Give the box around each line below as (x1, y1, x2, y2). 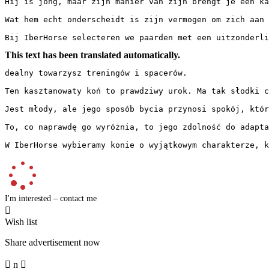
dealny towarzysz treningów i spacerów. (5, 68, 187, 77)
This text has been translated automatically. (5, 49, 180, 60)
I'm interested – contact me (5, 193, 97, 203)
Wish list (5, 216, 37, 227)
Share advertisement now (5, 237, 100, 247)
